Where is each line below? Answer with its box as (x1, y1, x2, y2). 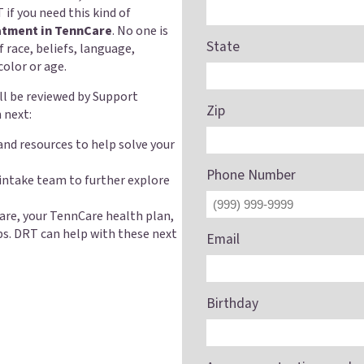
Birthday (206, 293, 258, 314)
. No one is (112, 22, 168, 40)
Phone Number (206, 165, 296, 185)
